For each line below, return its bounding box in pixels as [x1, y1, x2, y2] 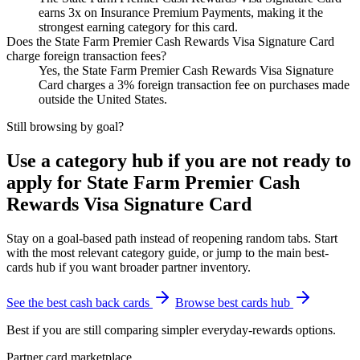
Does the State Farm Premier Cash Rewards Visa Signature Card [6, 34, 334, 48]
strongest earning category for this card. [39, 19, 238, 34]
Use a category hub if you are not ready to [6, 149, 351, 171]
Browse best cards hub [175, 295, 293, 309]
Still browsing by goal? [6, 119, 124, 133]
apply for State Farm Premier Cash [6, 171, 300, 193]
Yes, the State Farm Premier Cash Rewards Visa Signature [39, 63, 333, 77]
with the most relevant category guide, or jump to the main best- [6, 245, 329, 260]
